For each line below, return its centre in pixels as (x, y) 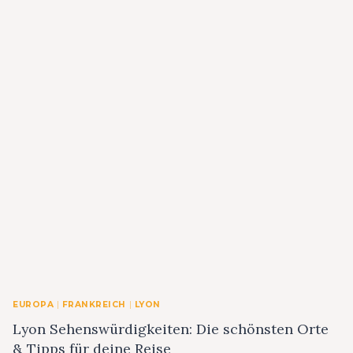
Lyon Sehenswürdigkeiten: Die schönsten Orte (171, 329)
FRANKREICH (94, 304)
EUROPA (33, 304)
